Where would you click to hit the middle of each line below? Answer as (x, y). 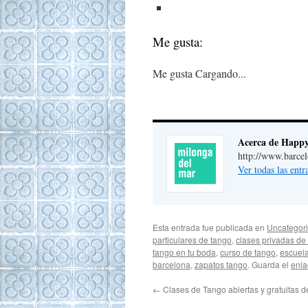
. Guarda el (269, 264)
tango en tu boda (184, 252)
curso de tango (248, 252)
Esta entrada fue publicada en (210, 227)
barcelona (172, 264)
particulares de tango (192, 240)
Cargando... (221, 73)
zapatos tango (221, 264)
